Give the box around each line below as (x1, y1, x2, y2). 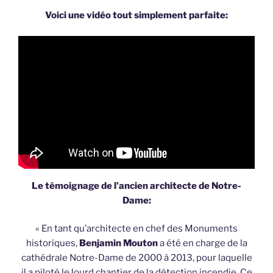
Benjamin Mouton (77, 238, 158, 249)
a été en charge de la (157, 238, 247, 249)
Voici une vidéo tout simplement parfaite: (45, 9, 228, 21)
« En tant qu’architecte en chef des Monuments (35, 223, 238, 235)
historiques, (26, 238, 77, 249)
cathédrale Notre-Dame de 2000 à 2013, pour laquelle (21, 252, 252, 264)
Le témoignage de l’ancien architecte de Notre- (32, 180, 241, 191)
